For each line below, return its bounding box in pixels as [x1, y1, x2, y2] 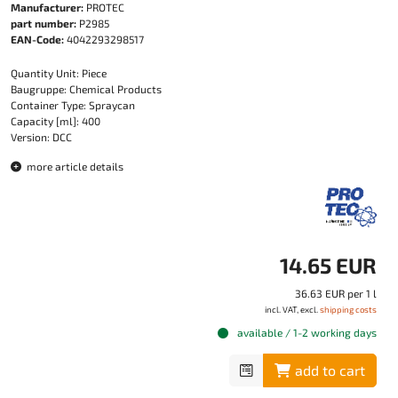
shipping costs [320, 304, 377, 314]
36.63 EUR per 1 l [295, 287, 377, 299]
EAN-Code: [11, 33, 64, 45]
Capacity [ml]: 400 [11, 115, 100, 127]
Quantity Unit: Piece [11, 67, 107, 79]
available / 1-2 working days [235, 326, 377, 338]
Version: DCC [11, 131, 72, 143]
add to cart [295, 362, 365, 378]
